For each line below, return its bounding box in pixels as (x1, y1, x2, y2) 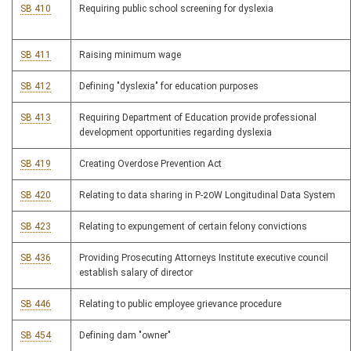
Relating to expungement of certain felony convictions (79, 221, 307, 233)
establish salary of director (79, 267, 193, 279)
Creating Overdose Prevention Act (79, 158, 222, 170)
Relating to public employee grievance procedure (79, 299, 281, 310)
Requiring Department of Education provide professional (79, 112, 317, 124)
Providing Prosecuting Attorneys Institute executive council (79, 252, 328, 264)
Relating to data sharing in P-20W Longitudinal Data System (79, 190, 335, 201)
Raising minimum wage (79, 49, 181, 61)
